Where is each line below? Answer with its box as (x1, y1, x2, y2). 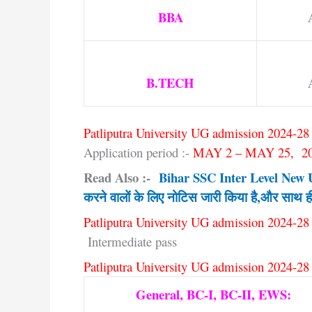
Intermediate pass (84, 232, 177, 250)
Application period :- (84, 143, 193, 161)
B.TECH (146, 72, 194, 92)
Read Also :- (84, 167, 159, 187)
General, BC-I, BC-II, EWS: (136, 284, 291, 304)
